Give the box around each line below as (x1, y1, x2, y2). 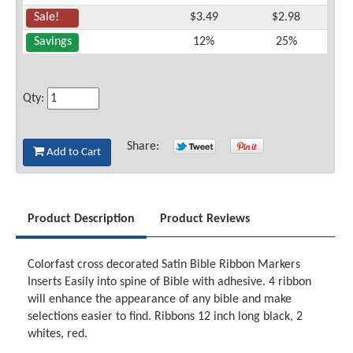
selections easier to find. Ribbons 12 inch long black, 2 (28, 310, 303, 324)
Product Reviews (160, 213, 251, 226)
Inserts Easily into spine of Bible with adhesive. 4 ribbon (28, 276, 312, 289)
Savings (33, 35, 72, 48)
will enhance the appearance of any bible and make (28, 293, 292, 307)
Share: (127, 139, 166, 153)
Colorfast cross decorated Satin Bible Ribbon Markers (28, 258, 301, 272)
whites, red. (28, 328, 88, 341)
